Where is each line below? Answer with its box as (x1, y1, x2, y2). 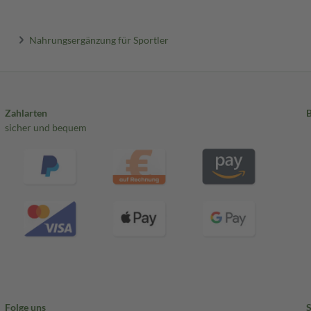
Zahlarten (4, 107, 47, 119)
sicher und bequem (4, 121, 87, 134)
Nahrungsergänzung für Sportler (29, 33, 169, 46)
